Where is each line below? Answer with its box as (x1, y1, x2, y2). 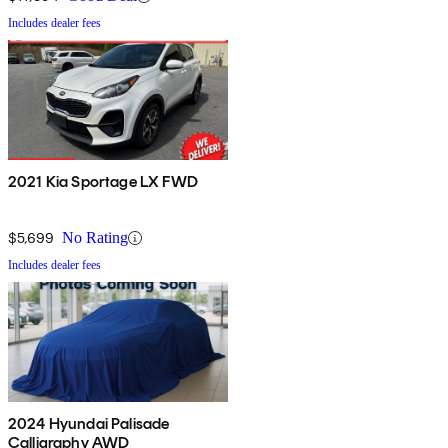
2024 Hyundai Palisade (8, 414, 170, 434)
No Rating (62, 229, 128, 247)
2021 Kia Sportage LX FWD (8, 172, 198, 192)
